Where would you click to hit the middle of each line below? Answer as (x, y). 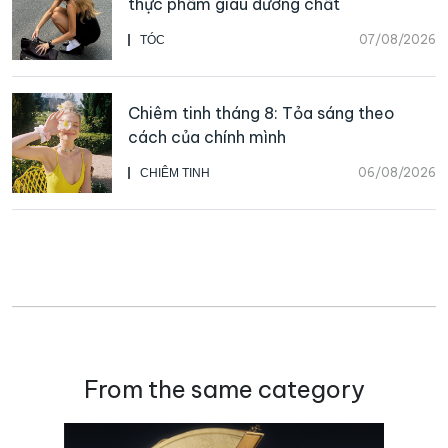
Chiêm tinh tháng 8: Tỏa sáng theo (261, 112)
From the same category (224, 388)
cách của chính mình (207, 136)
